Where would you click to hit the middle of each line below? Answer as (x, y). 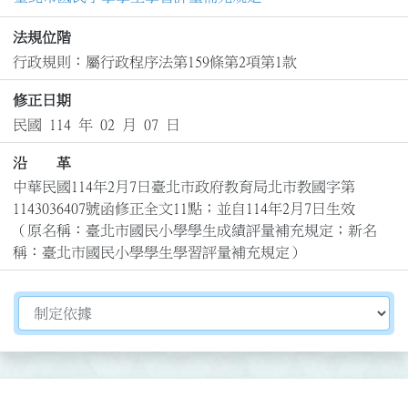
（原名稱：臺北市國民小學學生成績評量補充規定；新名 (194, 231)
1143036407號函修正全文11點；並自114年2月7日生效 (184, 209)
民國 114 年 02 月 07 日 (96, 124)
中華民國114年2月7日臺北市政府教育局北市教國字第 (184, 187)
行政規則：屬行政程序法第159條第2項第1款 (154, 61)
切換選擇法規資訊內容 (90, 306)
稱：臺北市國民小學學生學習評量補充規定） (158, 253)
